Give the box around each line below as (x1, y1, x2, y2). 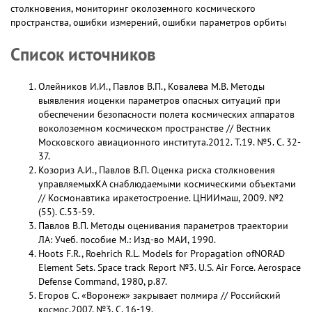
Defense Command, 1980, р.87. (38, 275, 167, 288)
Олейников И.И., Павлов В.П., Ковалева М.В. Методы (38, 80, 265, 93)
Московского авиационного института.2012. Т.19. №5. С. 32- (38, 136, 301, 148)
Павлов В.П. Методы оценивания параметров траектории (38, 219, 288, 232)
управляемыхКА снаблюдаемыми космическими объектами (38, 178, 296, 190)
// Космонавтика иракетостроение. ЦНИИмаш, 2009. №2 (38, 192, 284, 204)
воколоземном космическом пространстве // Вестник (38, 122, 271, 134)
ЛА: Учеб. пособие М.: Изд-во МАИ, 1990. (38, 233, 216, 246)
